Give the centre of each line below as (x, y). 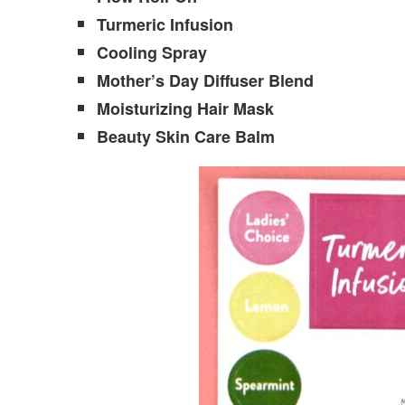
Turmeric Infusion (165, 25)
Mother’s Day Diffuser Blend (206, 81)
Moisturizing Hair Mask (186, 109)
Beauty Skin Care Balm (186, 137)
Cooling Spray (152, 53)
